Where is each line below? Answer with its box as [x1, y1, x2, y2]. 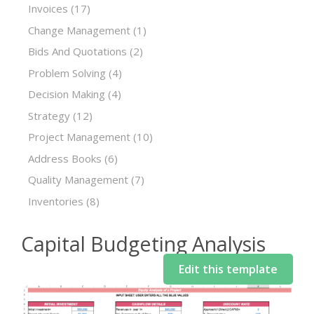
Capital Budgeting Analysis [21, 230, 266, 257]
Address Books [28, 151, 102, 165]
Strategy [28, 108, 70, 123]
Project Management [28, 130, 130, 144]
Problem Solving [28, 65, 106, 80]
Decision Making [28, 87, 105, 101]
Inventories [28, 193, 83, 208]
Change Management [28, 22, 130, 37]
